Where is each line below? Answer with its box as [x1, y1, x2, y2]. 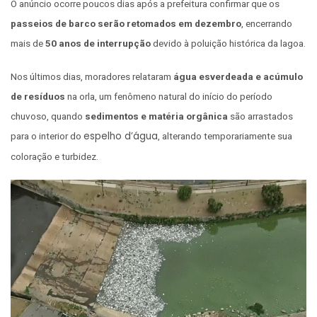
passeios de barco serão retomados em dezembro [11, 17, 241, 29]
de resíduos [11, 90, 65, 102]
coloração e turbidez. [11, 150, 98, 162]
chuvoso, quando [11, 110, 85, 122]
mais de [11, 37, 45, 49]
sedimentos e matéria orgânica [85, 110, 228, 122]
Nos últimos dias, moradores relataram [11, 70, 173, 82]
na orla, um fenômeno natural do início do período [65, 90, 272, 102]
